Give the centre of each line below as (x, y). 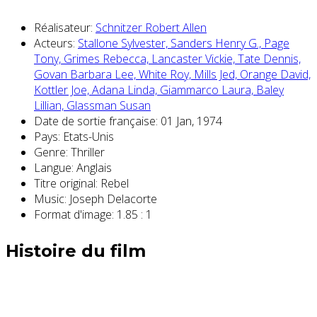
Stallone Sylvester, (124, 43)
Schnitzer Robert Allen (151, 27)
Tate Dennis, (269, 58)
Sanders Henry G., (217, 43)
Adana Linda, (126, 90)
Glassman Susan (109, 105)
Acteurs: (54, 43)
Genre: (51, 152)
